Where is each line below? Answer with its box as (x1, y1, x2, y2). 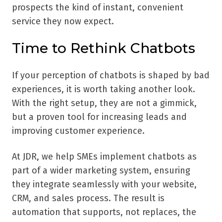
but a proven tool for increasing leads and (12, 111, 187, 122)
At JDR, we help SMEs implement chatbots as (12, 151, 197, 162)
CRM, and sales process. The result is (12, 192, 165, 204)
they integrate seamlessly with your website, (12, 178, 197, 190)
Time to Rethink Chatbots (12, 39, 195, 56)
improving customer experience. (12, 125, 145, 136)
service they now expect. (12, 15, 114, 27)
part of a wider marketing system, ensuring (12, 165, 190, 176)
